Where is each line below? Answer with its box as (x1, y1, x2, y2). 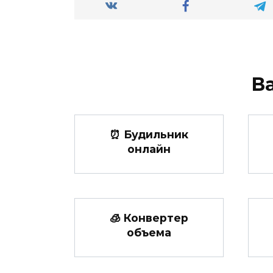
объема (127, 225, 171, 239)
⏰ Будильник (110, 127, 188, 141)
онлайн (127, 142, 171, 155)
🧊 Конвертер (110, 211, 188, 224)
